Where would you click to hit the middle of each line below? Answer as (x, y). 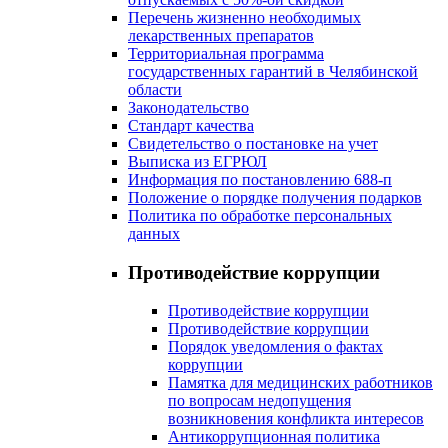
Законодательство (188, 107)
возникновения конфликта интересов (296, 419)
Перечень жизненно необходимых (244, 17)
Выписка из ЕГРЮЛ (197, 161)
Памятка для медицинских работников (300, 383)
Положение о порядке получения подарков (275, 197)
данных (154, 233)
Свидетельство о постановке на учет (253, 143)
